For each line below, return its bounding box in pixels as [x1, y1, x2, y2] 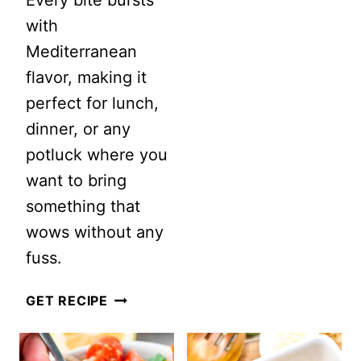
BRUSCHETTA [107, 316, 204, 333]
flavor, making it [26, 67, 147, 87]
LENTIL [107, 342, 156, 359]
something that [26, 196, 140, 216]
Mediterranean [26, 41, 137, 61]
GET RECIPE [26, 292, 108, 309]
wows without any [26, 222, 164, 242]
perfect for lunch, [26, 93, 159, 113]
